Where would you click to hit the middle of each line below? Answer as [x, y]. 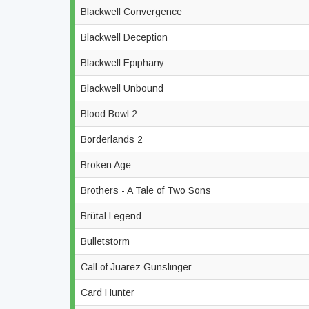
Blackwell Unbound [123, 88]
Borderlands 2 [113, 139]
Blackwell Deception [126, 37]
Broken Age [107, 165]
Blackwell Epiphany [124, 63]
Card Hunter [109, 292]
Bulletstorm [107, 241]
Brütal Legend [112, 216]
